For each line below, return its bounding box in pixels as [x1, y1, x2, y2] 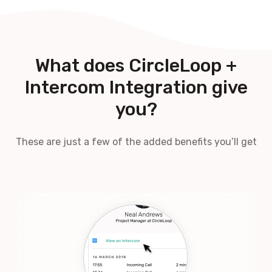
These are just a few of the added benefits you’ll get [15, 135, 257, 148]
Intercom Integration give [24, 76, 248, 98]
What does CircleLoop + [35, 54, 237, 76]
